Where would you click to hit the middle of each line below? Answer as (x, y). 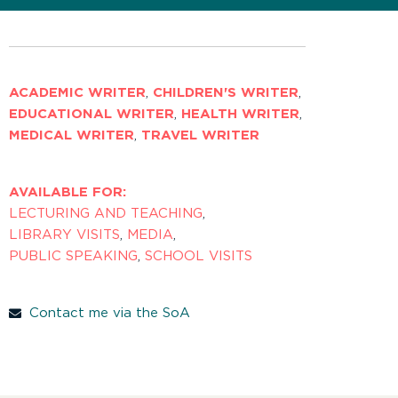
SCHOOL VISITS (199, 257)
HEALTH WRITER (240, 115)
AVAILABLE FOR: (68, 193)
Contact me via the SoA (109, 314)
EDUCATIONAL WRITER (92, 115)
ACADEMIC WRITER (77, 93)
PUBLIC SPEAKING (73, 257)
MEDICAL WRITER (72, 136)
